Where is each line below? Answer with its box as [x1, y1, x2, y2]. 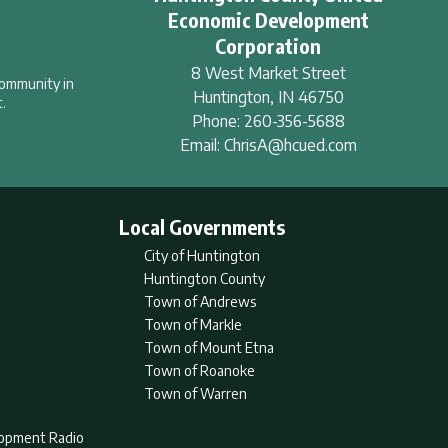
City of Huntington [143, 247, 260, 264]
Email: [179, 135, 224, 155]
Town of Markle [143, 316, 242, 333]
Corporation [215, 33, 321, 58]
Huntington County [143, 270, 265, 287]
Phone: [191, 111, 244, 131]
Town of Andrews [143, 293, 256, 310]
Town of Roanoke [143, 362, 255, 379]
